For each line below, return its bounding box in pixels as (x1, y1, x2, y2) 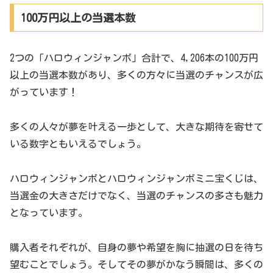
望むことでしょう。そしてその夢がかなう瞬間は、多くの (10, 259, 263, 269)
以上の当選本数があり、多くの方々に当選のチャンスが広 (10, 70, 263, 80)
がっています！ (10, 87, 78, 97)
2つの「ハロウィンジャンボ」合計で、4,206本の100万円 (10, 53, 258, 63)
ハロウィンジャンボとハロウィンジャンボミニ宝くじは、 (10, 173, 263, 183)
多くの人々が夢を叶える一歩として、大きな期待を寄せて (10, 121, 263, 132)
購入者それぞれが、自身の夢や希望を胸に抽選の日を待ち (10, 242, 263, 252)
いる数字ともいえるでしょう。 (10, 138, 146, 149)
